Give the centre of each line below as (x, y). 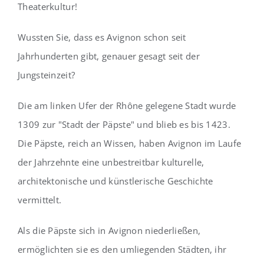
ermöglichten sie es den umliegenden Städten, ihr (122, 249)
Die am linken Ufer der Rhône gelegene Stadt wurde (127, 105)
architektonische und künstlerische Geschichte (115, 181)
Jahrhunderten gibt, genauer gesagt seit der (109, 56)
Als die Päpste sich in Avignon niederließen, (109, 230)
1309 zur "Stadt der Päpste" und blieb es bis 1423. (124, 124)
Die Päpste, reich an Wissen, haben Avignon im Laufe (130, 143)
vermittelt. (40, 199)
